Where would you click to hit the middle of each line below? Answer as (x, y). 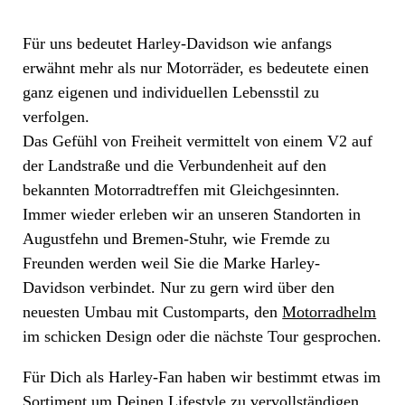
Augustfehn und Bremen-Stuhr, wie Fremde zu (177, 239)
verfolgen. (57, 117)
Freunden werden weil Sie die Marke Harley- (172, 264)
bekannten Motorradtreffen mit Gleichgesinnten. (182, 190)
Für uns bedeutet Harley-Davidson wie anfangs (178, 44)
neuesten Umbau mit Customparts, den (153, 312)
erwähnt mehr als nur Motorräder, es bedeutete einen (196, 68)
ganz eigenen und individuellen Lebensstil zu (171, 93)
